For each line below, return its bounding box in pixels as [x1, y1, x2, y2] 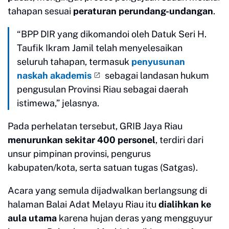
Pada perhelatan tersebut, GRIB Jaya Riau [8, 120, 182, 131]
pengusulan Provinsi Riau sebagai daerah [17, 83, 188, 95]
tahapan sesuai [8, 5, 73, 16]
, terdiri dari [155, 134, 203, 145]
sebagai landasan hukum [103, 70, 209, 81]
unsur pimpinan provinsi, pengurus [8, 148, 151, 159]
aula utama [8, 212, 57, 223]
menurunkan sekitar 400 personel [8, 134, 155, 145]
